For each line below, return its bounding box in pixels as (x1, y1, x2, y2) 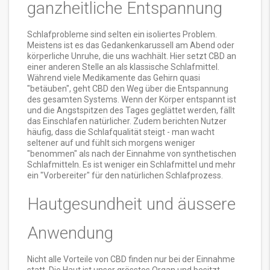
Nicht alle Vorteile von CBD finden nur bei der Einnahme (27, 254, 235, 265)
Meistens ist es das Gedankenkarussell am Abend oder (27, 40, 234, 51)
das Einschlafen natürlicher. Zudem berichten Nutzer (27, 116, 227, 127)
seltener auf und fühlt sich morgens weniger (27, 138, 195, 148)
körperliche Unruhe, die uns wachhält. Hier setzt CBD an (27, 51, 236, 61)
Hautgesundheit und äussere (27, 194, 236, 215)
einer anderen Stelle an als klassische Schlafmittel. (27, 62, 219, 72)
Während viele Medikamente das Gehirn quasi (27, 73, 200, 83)
